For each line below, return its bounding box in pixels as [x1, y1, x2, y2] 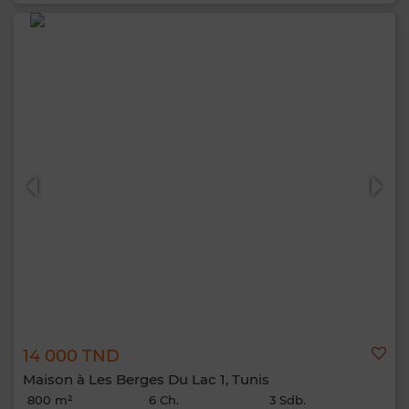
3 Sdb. [269, 393, 307, 407]
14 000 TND [23, 346, 120, 366]
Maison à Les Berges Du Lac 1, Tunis [23, 371, 269, 388]
